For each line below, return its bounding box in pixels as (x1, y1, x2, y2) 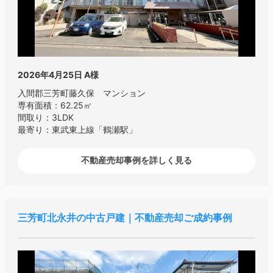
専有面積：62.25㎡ (17, 99, 92, 110)
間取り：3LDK (17, 112, 74, 122)
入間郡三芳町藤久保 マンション (17, 87, 146, 98)
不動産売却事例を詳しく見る (80, 155, 192, 166)
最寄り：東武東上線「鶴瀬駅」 (17, 124, 137, 135)
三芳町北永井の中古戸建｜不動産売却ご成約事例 (17, 211, 232, 224)
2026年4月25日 (17, 69, 82, 80)
